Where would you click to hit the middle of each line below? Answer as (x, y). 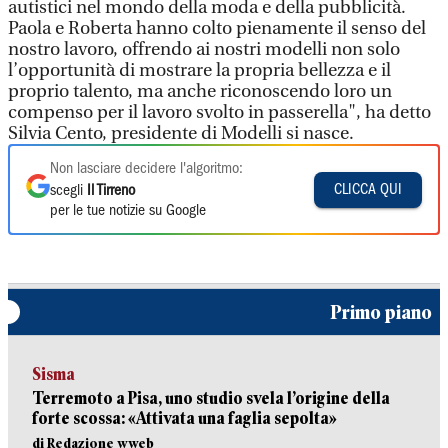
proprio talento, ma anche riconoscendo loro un (200, 91)
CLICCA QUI (368, 189)
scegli (68, 191)
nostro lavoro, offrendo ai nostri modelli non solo (204, 49)
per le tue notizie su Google (128, 211)
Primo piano (381, 312)
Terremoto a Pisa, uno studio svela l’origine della (211, 398)
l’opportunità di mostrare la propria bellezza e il (199, 70)
